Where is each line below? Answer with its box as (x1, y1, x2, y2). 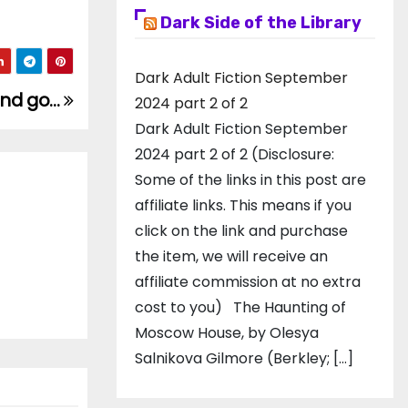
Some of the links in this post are (135, 169, 366, 190)
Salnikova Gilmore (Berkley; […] (135, 348, 353, 369)
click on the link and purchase (135, 220, 348, 241)
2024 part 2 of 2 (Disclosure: (135, 144, 334, 165)
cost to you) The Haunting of (135, 297, 346, 318)
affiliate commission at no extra (135, 271, 361, 292)
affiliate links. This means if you (135, 195, 352, 216)
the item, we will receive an (135, 246, 328, 267)
